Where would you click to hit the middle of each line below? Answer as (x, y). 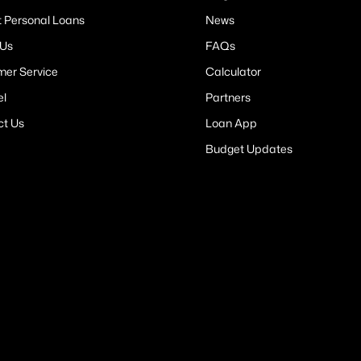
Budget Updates (249, 148)
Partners (228, 97)
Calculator (234, 71)
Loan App (232, 122)
